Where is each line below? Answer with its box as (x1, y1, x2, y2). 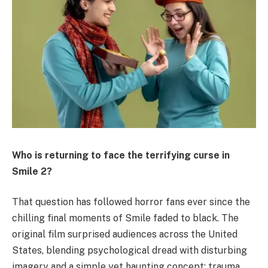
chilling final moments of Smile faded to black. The (12, 212, 239, 224)
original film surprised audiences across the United (12, 229, 237, 240)
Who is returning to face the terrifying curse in (12, 149, 230, 161)
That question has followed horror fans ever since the (12, 196, 250, 208)
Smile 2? (12, 165, 52, 177)
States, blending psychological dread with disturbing (12, 245, 247, 257)
